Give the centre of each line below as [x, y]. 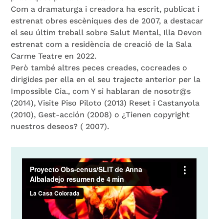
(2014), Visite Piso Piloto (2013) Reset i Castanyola [105, 103]
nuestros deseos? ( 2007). [60, 126]
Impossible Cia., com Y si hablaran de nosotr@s [101, 91]
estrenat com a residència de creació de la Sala [101, 44]
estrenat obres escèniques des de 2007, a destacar [107, 21]
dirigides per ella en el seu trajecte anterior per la [106, 79]
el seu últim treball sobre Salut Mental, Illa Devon [107, 32]
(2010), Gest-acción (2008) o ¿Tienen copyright [100, 114]
